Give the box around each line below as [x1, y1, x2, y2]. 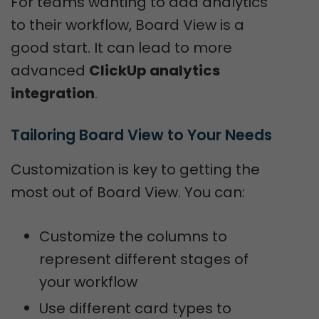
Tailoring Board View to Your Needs [11, 125, 272, 145]
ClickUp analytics [89, 61, 220, 80]
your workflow [39, 272, 137, 292]
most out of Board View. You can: [11, 182, 245, 202]
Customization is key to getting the [11, 159, 260, 179]
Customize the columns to [39, 226, 227, 246]
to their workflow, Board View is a [11, 15, 244, 35]
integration [11, 83, 95, 103]
